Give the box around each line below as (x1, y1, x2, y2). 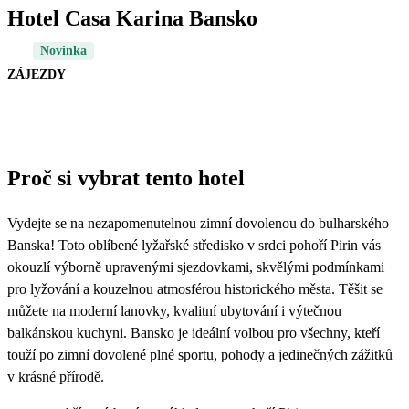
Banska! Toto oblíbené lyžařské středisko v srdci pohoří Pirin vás (7, 236, 381, 253)
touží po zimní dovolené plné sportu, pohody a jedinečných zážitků (7, 346, 393, 362)
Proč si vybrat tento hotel (7, 165, 245, 190)
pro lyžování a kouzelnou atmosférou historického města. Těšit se (7, 280, 383, 297)
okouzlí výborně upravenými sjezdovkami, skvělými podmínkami (7, 258, 384, 275)
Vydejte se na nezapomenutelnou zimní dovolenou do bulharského (7, 215, 389, 231)
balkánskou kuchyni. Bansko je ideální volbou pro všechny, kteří (7, 324, 380, 341)
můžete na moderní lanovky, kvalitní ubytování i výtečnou (7, 302, 341, 319)
